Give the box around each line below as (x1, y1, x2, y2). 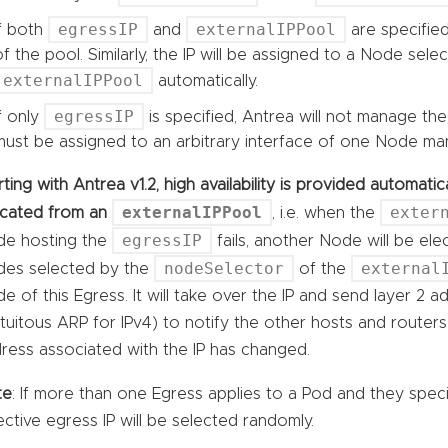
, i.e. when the (272, 204, 381, 221)
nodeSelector (164, 258, 285, 278)
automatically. (153, 72, 259, 89)
